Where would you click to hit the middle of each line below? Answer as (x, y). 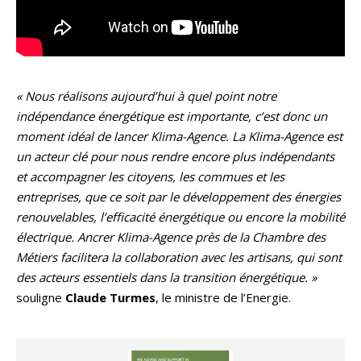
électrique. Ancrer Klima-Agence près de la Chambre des (171, 237)
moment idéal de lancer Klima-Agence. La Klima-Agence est (179, 137)
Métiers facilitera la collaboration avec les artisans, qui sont (179, 257)
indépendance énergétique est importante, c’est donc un (172, 116)
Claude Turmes (110, 298)
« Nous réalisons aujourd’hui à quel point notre (146, 96)
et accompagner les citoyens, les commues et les (150, 177)
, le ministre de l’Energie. (223, 298)
